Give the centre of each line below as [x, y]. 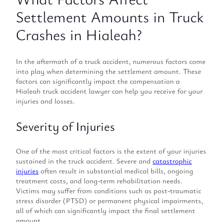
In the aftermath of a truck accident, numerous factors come [111, 61]
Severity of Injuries [65, 126]
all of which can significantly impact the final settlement [106, 210]
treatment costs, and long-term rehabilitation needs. [99, 180]
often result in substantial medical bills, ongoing [116, 170]
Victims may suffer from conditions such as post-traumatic [109, 190]
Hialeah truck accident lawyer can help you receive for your [109, 91]
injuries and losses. [45, 101]
